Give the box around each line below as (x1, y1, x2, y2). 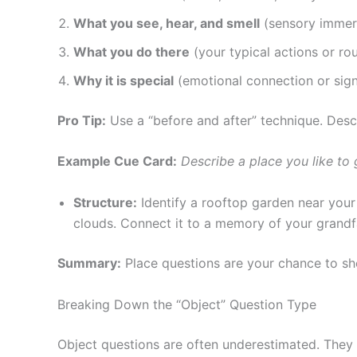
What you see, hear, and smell (73, 14, 260, 31)
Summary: (57, 255, 121, 271)
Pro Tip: (57, 112, 106, 128)
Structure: (73, 194, 137, 210)
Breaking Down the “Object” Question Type (57, 296, 316, 312)
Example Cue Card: (57, 153, 177, 170)
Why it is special (73, 72, 174, 88)
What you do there (73, 43, 190, 60)
